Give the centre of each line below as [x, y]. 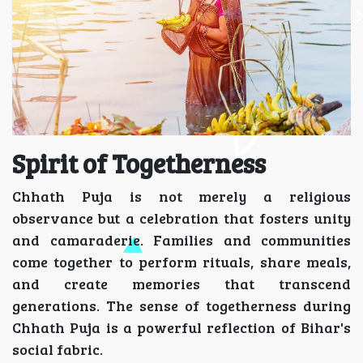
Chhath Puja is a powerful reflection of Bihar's [181, 328]
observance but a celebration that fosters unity [181, 218]
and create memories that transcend [181, 284]
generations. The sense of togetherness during [181, 306]
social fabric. [58, 350]
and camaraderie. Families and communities [181, 240]
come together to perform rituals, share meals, [181, 262]
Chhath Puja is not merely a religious [181, 196]
